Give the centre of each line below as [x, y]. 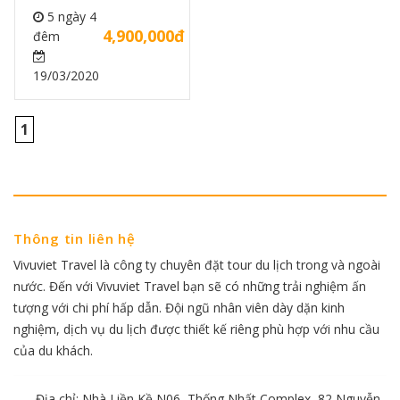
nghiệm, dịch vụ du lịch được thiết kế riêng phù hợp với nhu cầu [196, 329]
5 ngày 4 [70, 17]
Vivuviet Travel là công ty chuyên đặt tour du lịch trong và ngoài [197, 265]
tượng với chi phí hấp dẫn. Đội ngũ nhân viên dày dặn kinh [179, 308]
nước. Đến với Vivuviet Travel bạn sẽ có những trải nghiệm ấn [190, 287]
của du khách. [53, 351]
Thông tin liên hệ [75, 239]
